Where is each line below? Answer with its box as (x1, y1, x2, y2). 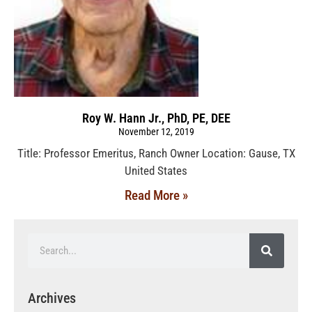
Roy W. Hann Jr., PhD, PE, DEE (81, 110, 231, 125)
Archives (28, 289, 76, 306)
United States (125, 163, 187, 178)
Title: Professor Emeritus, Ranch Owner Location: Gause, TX (17, 146, 295, 160)
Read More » (124, 187, 188, 203)
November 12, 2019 (118, 125, 194, 137)
